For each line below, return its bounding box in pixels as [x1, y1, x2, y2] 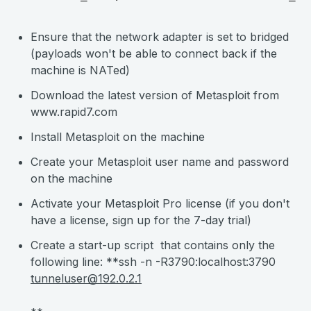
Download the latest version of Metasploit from [31, 88, 279, 103]
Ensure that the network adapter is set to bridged [31, 30, 289, 44]
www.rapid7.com [31, 105, 117, 119]
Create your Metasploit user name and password [31, 155, 289, 169]
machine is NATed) [31, 63, 130, 78]
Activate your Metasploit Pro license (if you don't [31, 196, 289, 211]
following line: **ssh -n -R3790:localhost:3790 [31, 255, 276, 269]
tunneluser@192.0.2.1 [31, 271, 142, 286]
